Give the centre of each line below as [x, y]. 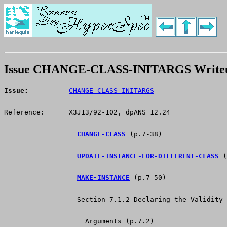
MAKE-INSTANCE [103, 178]
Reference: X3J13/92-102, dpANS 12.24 [87, 112]
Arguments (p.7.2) [79, 221]
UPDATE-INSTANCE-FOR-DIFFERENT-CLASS [148, 156]
